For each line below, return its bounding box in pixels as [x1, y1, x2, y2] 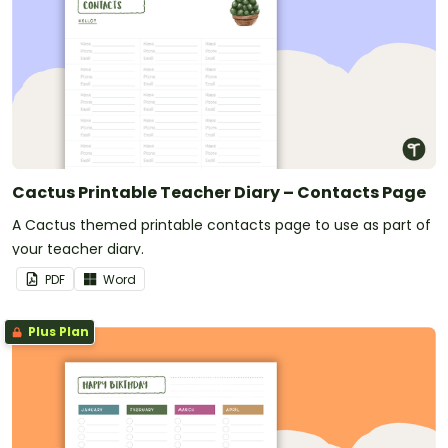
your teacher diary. [12, 238, 144, 259]
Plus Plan [25, 322, 89, 340]
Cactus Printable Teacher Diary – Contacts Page [12, 180, 426, 204]
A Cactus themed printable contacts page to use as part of [12, 214, 431, 235]
